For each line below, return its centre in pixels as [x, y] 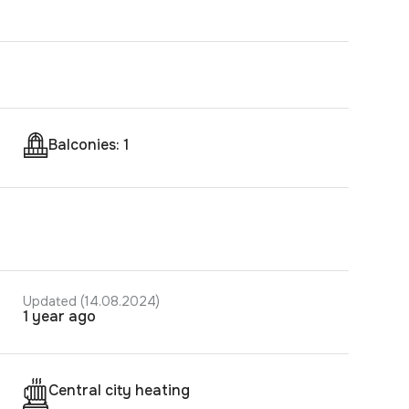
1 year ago [62, 316]
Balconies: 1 [93, 144]
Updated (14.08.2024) [96, 301]
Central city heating [124, 390]
